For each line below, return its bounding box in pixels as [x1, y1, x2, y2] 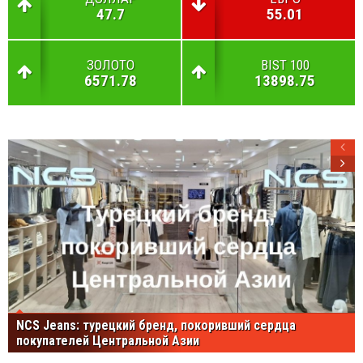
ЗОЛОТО [87, 56, 135, 73]
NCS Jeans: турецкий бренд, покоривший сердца [16, 317, 296, 333]
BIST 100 [260, 56, 310, 73]
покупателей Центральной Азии [16, 332, 199, 348]
